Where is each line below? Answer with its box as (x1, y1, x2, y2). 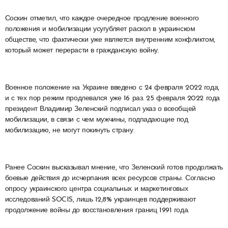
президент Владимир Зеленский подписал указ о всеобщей (5, 105, 196, 113)
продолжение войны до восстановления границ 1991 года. (5, 206, 189, 214)
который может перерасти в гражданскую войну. (5, 46, 159, 54)
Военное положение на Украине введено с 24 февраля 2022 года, (5, 83, 219, 92)
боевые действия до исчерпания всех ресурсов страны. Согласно (5, 174, 215, 182)
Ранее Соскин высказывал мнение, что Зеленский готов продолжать (5, 163, 223, 172)
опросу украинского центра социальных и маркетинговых (5, 185, 188, 193)
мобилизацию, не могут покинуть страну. (5, 126, 135, 134)
